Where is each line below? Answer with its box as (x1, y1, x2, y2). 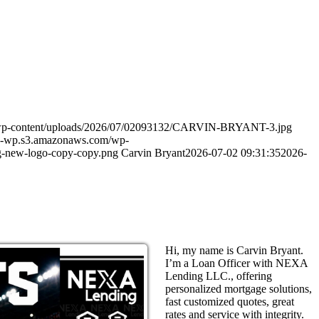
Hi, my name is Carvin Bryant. (165, 244, 303, 256)
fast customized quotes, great (165, 295, 294, 308)
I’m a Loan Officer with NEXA (165, 256, 308, 269)
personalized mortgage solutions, (165, 282, 312, 295)
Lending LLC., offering (165, 269, 272, 282)
